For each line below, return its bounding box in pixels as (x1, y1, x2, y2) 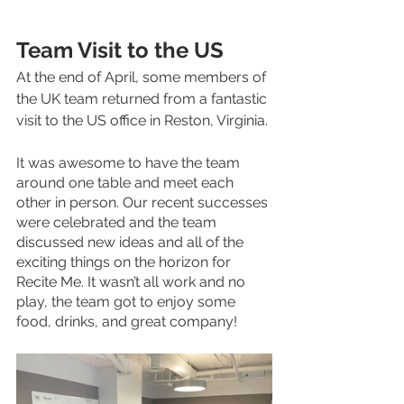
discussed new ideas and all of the (16, 234, 247, 252)
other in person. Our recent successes (16, 194, 271, 212)
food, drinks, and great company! (16, 313, 241, 331)
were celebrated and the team (16, 214, 220, 232)
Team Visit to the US (16, 37, 229, 64)
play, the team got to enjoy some (16, 293, 239, 311)
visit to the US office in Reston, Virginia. (16, 112, 271, 130)
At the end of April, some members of (16, 69, 270, 87)
